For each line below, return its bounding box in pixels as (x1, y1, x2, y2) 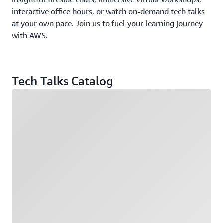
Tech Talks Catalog (12, 74, 113, 88)
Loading (12, 90, 37, 98)
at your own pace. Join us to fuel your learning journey (12, 18, 203, 28)
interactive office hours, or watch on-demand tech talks (12, 6, 205, 16)
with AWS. (12, 30, 48, 40)
